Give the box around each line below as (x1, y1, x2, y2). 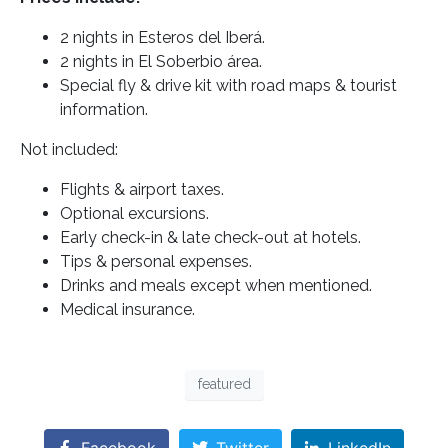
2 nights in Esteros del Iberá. (60, 27, 265, 47)
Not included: (20, 139, 118, 159)
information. (60, 99, 148, 119)
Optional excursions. (60, 203, 209, 223)
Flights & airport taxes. (60, 179, 224, 199)
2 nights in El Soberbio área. (60, 51, 262, 71)
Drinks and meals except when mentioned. (60, 275, 372, 295)
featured (197, 376, 251, 393)
